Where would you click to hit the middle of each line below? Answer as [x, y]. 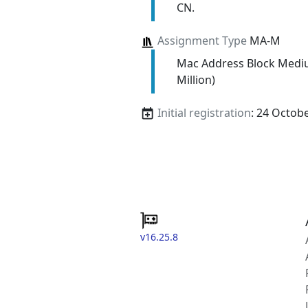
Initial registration [204, 112]
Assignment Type [202, 41]
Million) [196, 79]
